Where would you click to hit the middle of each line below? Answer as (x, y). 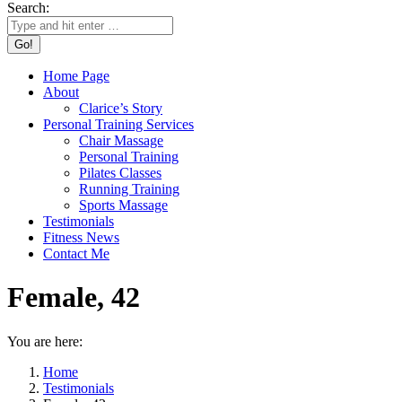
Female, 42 (74, 297)
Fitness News (81, 237)
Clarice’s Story (121, 108)
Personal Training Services (118, 124)
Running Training (129, 189)
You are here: (45, 341)
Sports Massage (123, 205)
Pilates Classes (120, 173)
